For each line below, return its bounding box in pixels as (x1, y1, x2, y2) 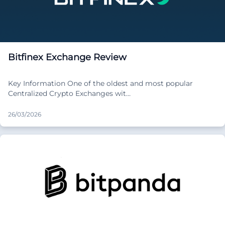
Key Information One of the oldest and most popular (8, 78, 193, 88)
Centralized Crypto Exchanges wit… (8, 88, 131, 98)
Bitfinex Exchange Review (8, 51, 127, 63)
